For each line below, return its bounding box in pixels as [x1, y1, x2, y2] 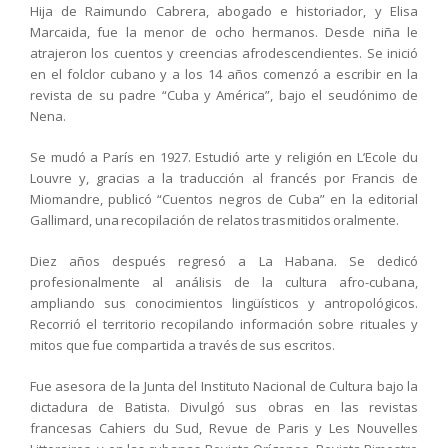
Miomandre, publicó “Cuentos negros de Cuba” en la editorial [30, 190, 418, 209]
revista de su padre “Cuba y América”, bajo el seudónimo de [30, 86, 418, 105]
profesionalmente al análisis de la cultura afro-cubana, [30, 273, 418, 292]
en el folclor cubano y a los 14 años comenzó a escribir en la [30, 65, 418, 84]
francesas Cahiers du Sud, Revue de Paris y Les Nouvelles [30, 419, 418, 438]
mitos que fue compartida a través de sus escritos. [30, 336, 335, 355]
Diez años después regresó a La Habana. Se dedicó [30, 252, 418, 271]
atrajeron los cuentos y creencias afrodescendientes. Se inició [30, 44, 418, 63]
